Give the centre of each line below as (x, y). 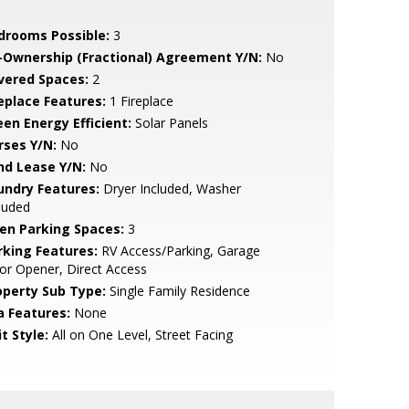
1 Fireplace (139, 101)
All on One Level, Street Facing (140, 335)
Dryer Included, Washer (170, 189)
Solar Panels (169, 123)
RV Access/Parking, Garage (178, 251)
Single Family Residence (178, 291)
